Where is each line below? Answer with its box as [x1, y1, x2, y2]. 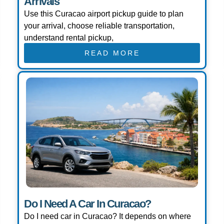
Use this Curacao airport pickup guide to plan [24, 9, 183, 18]
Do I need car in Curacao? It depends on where [24, 212, 191, 221]
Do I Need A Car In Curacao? [24, 197, 151, 210]
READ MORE [84, 49, 140, 57]
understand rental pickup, [24, 33, 113, 42]
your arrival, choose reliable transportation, [24, 21, 174, 30]
